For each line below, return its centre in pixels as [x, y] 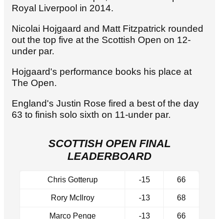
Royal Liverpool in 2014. [64, 8]
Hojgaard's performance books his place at [102, 72]
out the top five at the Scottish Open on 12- [101, 40]
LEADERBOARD [109, 156]
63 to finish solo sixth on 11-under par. [91, 115]
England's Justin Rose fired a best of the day [105, 104]
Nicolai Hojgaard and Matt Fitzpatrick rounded [108, 29]
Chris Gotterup [72, 180]
